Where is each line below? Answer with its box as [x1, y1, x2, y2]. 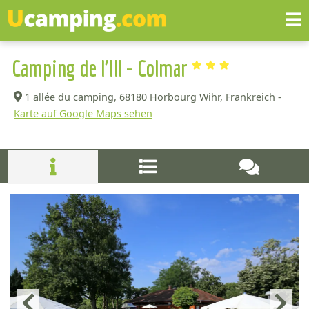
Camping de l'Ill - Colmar [12, 56, 192, 81]
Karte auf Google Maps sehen [14, 107, 152, 120]
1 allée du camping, [25, 90, 117, 103]
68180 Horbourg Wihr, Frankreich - [119, 90, 281, 103]
